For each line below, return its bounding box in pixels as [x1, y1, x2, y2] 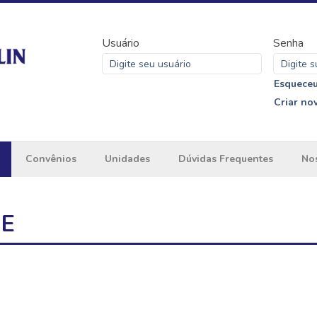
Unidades [104, 152, 150, 166]
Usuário [101, 35, 139, 51]
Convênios [25, 152, 76, 166]
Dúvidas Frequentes [178, 152, 273, 166]
